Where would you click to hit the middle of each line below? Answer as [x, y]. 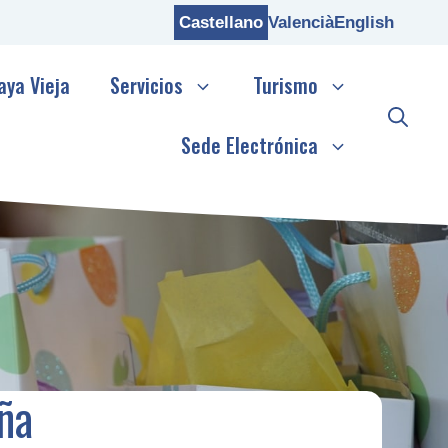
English [364, 23]
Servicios [146, 85]
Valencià [301, 23]
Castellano [221, 23]
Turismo [285, 85]
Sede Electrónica [249, 145]
